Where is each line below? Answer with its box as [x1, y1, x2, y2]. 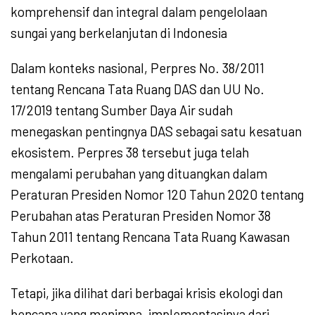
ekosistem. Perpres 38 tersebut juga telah [11, 144, 249, 161]
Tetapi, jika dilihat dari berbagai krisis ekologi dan [11, 285, 283, 302]
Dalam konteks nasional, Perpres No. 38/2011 [11, 60, 264, 77]
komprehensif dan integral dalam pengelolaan [11, 4, 267, 20]
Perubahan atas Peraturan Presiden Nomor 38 [11, 207, 271, 224]
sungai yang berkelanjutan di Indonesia [11, 25, 227, 41]
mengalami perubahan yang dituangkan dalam [11, 165, 267, 182]
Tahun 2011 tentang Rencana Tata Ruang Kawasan [11, 229, 290, 245]
